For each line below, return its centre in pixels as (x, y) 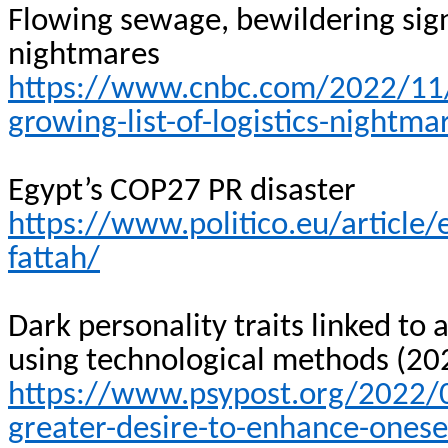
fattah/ (54, 259)
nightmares (84, 55)
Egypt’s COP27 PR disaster (182, 191)
